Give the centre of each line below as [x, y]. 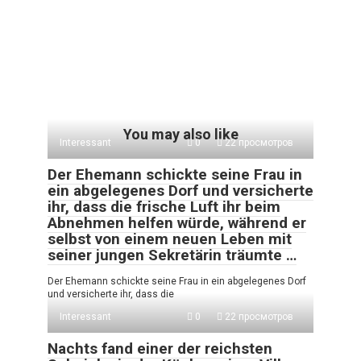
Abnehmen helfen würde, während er [177, 222]
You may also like [180, 134]
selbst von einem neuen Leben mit [170, 239]
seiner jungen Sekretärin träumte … [172, 255]
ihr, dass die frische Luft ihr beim [164, 206]
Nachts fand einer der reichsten [160, 348]
